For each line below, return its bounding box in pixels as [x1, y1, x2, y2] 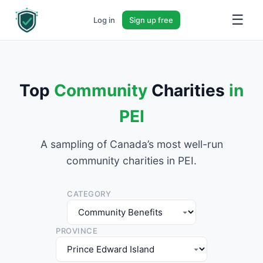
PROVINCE [56, 226, 97, 235]
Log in [93, 15, 115, 25]
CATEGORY [67, 189, 111, 198]
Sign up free [129, 15, 173, 25]
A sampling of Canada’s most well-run [40, 138, 223, 150]
